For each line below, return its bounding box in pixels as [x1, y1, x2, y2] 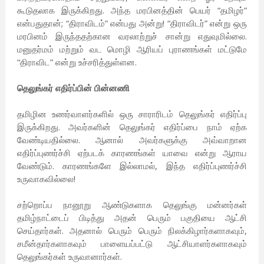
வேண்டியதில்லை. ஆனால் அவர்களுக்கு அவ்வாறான [16, 134, 247, 146]
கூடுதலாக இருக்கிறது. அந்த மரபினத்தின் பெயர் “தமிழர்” [16, 4, 247, 16]
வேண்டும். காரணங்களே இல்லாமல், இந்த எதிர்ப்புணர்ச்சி [16, 160, 247, 172]
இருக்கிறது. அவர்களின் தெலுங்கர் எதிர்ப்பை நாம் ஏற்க [16, 121, 247, 133]
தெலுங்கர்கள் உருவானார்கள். [16, 250, 122, 263]
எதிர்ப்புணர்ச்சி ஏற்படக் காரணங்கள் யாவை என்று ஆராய [16, 147, 247, 159]
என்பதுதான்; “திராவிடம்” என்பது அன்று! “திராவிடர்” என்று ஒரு [16, 17, 247, 29]
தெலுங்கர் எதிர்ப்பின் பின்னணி [16, 82, 130, 94]
